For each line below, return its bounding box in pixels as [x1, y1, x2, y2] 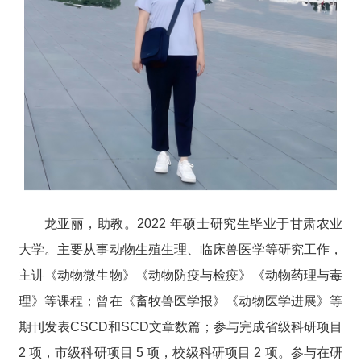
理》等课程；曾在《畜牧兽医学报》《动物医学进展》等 [18, 293, 343, 308]
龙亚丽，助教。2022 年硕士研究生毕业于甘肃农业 [44, 216, 343, 230]
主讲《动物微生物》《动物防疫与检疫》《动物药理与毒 [18, 268, 343, 282]
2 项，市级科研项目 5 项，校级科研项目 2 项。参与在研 [18, 345, 343, 359]
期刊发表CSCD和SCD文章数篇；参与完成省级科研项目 [18, 319, 343, 334]
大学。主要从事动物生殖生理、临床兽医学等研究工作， [18, 242, 343, 256]
